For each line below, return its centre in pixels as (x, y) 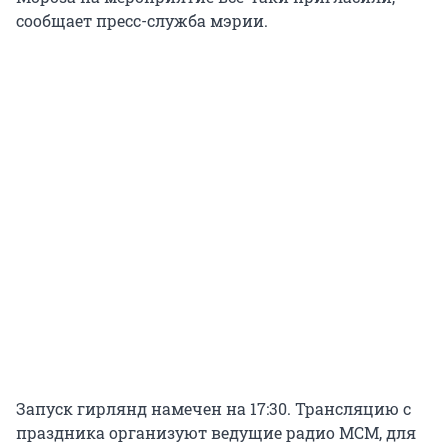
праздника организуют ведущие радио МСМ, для (216, 433)
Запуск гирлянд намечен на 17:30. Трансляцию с (213, 409)
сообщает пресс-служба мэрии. (142, 21)
